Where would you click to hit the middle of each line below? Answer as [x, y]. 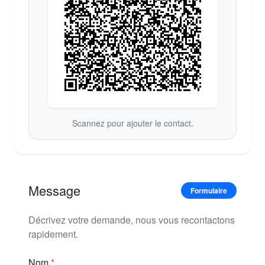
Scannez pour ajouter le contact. [132, 123]
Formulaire [209, 190]
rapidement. [53, 234]
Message [54, 190]
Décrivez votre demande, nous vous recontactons [132, 219]
